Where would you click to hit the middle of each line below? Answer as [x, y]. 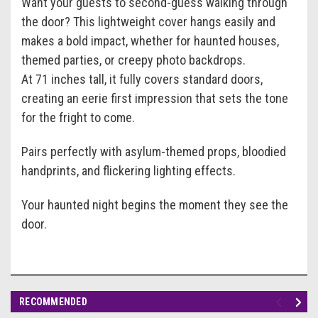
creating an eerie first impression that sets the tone [155, 99]
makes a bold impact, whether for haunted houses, [150, 41]
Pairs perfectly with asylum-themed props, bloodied [154, 152]
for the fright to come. [78, 118]
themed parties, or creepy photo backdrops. [133, 60]
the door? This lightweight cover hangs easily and [148, 22]
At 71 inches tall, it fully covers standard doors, [142, 79]
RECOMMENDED [53, 302]
